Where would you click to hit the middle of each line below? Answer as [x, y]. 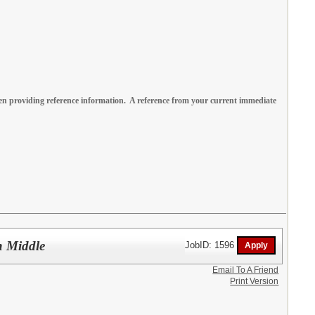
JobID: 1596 [211, 245]
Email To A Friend [246, 270]
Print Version [255, 281]
